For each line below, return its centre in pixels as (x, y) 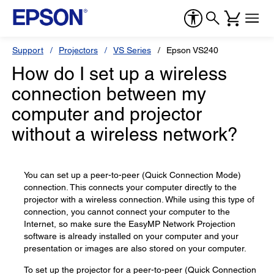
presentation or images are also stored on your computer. (135, 248)
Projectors (78, 50)
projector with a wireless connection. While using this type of (139, 199)
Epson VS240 (192, 50)
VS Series (132, 50)
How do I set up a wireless (119, 74)
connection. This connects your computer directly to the (130, 187)
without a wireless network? (125, 134)
